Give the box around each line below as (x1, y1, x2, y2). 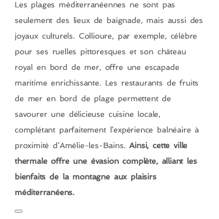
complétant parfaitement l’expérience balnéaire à (15, 125, 199, 135)
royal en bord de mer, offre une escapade (15, 63, 179, 72)
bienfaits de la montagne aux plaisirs (15, 172, 156, 182)
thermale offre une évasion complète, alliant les (15, 156, 197, 166)
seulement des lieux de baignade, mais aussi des (15, 16, 203, 25)
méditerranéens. (15, 188, 75, 197)
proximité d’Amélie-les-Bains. (15, 141, 130, 151)
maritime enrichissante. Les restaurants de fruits (15, 78, 199, 88)
